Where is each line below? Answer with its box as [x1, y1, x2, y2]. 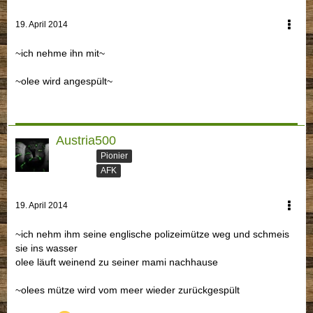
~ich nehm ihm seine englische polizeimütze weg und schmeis [15, 228, 289, 240]
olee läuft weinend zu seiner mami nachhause [15, 256, 218, 268]
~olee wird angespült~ [15, 75, 112, 87]
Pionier [101, 151, 128, 161]
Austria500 [56, 133, 116, 147]
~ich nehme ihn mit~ [15, 47, 105, 59]
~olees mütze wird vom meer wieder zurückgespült [15, 284, 240, 296]
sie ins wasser [15, 242, 78, 254]
